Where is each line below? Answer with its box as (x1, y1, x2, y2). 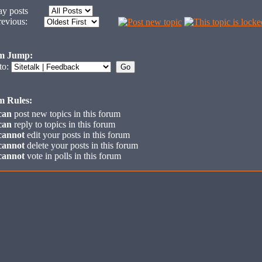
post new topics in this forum (12, 109, 120, 119)
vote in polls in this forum (25, 151, 121, 161)
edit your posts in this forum (25, 130, 130, 140)
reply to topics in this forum (12, 119, 115, 129)
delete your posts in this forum (25, 140, 138, 150)
